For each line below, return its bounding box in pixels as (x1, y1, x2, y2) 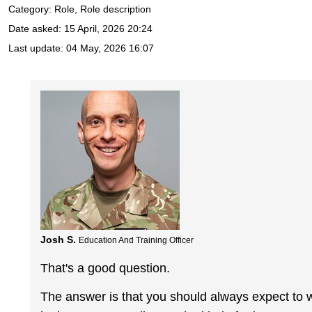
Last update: (8, 42, 66, 54)
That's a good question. (40, 261, 171, 276)
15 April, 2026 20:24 (64, 23, 153, 35)
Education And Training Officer (79, 235, 194, 244)
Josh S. (40, 233, 77, 245)
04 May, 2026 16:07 (66, 42, 154, 54)
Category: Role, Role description (8, 3, 151, 15)
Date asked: (8, 23, 64, 35)
